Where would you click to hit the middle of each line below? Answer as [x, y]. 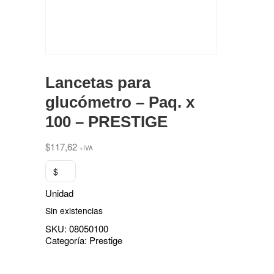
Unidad [59, 193]
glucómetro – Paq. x [120, 102]
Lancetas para [98, 83]
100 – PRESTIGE [106, 122]
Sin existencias [74, 210]
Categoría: [67, 240]
